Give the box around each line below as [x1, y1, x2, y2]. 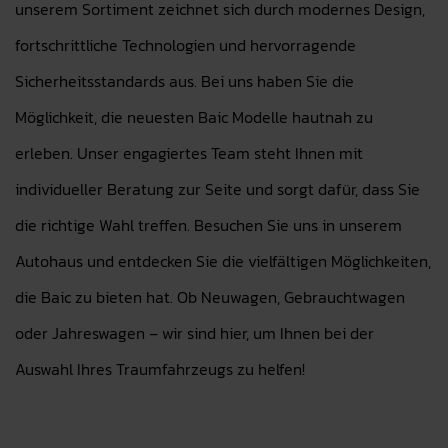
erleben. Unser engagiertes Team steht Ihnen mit [15, 141, 363, 165]
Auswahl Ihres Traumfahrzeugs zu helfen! [15, 357, 305, 381]
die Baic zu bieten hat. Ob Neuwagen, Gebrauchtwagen [15, 285, 405, 309]
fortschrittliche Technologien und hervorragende [15, 33, 356, 57]
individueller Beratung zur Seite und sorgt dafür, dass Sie [15, 177, 420, 201]
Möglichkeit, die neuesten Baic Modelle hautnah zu [15, 105, 373, 129]
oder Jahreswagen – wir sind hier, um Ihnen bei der [15, 321, 374, 345]
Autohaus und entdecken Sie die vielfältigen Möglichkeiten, [15, 249, 431, 273]
